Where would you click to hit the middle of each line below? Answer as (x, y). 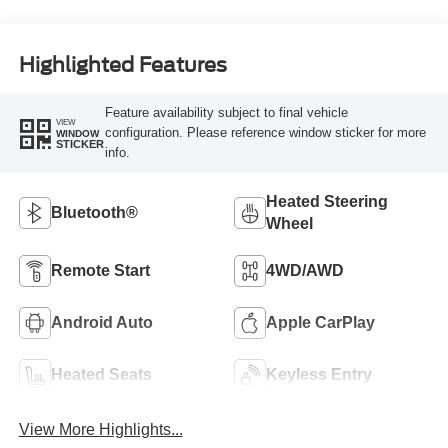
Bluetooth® (94, 213)
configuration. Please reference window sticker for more (265, 133)
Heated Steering (327, 202)
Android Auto (101, 323)
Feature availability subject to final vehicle (226, 113)
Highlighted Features (122, 64)
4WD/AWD (305, 271)
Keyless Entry (319, 375)
